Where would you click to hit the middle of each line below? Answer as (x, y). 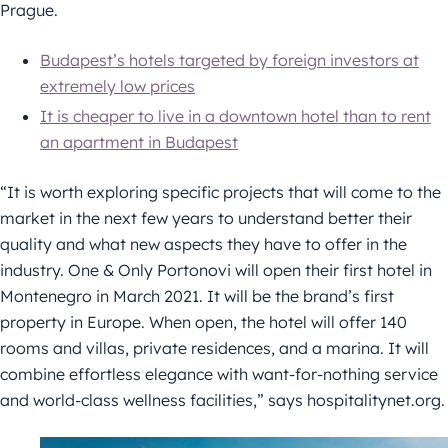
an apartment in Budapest (139, 141)
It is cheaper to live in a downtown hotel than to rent (235, 115)
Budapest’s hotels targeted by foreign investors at (229, 59)
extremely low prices (117, 85)
